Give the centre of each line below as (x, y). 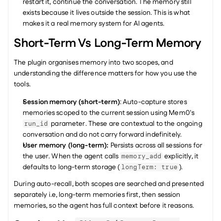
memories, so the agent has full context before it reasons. (104, 206)
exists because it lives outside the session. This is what (106, 13)
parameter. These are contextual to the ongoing (126, 124)
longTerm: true (149, 167)
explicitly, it (181, 156)
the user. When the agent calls (72, 156)
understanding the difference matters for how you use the (105, 74)
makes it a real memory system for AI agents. (94, 24)
